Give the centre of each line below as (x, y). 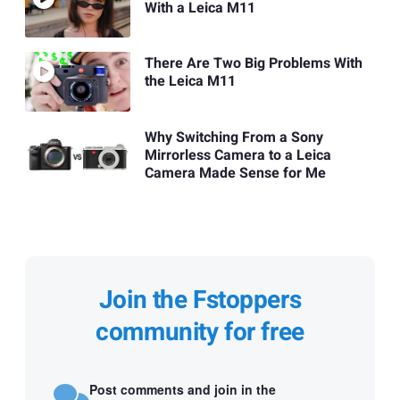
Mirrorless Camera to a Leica (237, 155)
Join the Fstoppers (200, 300)
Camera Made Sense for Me (235, 173)
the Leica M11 (190, 82)
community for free (200, 332)
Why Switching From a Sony (233, 137)
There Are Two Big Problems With (253, 64)
